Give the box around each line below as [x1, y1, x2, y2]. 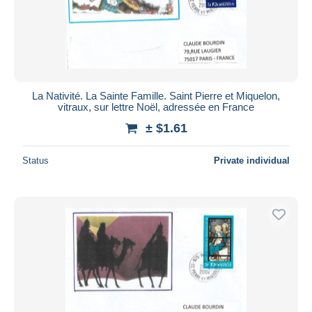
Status [22, 155, 49, 166]
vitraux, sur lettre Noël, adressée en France [58, 100, 254, 113]
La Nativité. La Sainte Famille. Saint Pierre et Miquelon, [32, 89, 280, 102]
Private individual [214, 155, 290, 166]
